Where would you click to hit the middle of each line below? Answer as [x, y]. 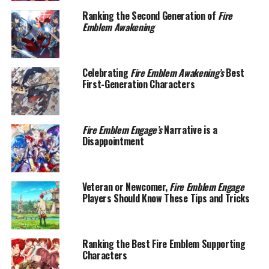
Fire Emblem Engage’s [122, 129]
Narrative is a [189, 129]
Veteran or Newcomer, [126, 186]
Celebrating [106, 72]
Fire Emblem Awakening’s [177, 72]
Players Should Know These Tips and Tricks [166, 198]
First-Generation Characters [138, 84]
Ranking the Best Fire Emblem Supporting [164, 243]
